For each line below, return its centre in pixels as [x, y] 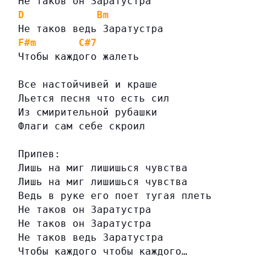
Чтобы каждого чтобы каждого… [103, 252]
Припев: [39, 154]
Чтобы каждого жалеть [79, 57]
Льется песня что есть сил [94, 99]
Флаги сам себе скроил [82, 126]
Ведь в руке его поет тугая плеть [115, 196]
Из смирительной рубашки [88, 113]
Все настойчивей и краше [88, 85]
